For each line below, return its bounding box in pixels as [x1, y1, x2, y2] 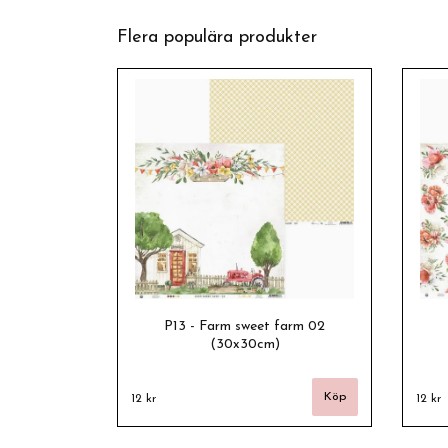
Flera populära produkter [117, 28, 317, 48]
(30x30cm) [209, 337, 280, 353]
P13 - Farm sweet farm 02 [164, 319, 325, 335]
